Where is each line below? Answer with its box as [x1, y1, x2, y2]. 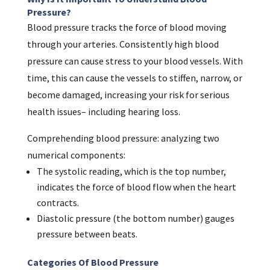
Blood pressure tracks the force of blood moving [27, 21, 227, 34]
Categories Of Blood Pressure [27, 256, 159, 269]
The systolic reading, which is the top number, [36, 165, 226, 178]
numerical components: [27, 149, 125, 162]
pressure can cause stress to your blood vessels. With [27, 55, 243, 67]
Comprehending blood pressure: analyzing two [27, 132, 219, 145]
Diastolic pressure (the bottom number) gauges [36, 212, 234, 225]
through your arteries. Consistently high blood [27, 38, 219, 51]
